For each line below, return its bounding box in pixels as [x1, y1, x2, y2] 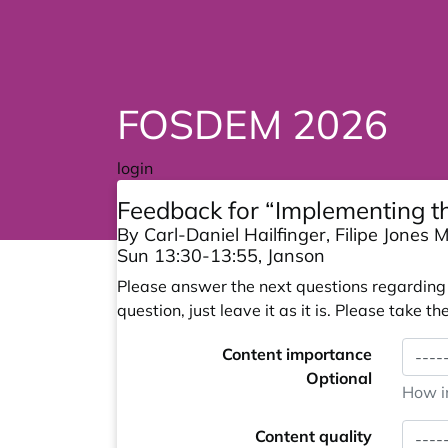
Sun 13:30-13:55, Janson [117, 244, 325, 267]
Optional [306, 368, 372, 388]
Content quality [255, 426, 372, 446]
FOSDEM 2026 [117, 99, 388, 149]
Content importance [222, 344, 372, 364]
